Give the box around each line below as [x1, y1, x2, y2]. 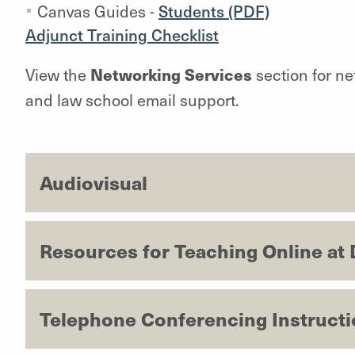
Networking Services [90, 62, 252, 86]
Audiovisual [39, 169, 147, 197]
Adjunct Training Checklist [25, 23, 219, 46]
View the [25, 63, 90, 86]
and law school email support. [25, 88, 239, 111]
